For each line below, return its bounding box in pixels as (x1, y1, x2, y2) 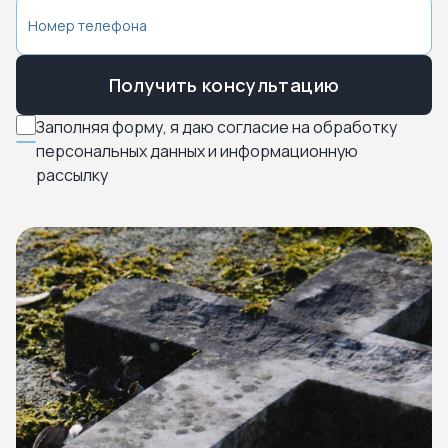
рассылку (36, 163, 108, 186)
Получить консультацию (108, 72, 340, 97)
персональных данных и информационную (36, 139, 358, 162)
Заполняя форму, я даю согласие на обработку (36, 115, 397, 138)
